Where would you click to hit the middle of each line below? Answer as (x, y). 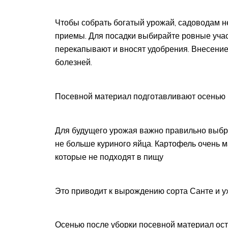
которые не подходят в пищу (109, 156)
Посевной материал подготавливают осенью (140, 96)
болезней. (74, 62)
